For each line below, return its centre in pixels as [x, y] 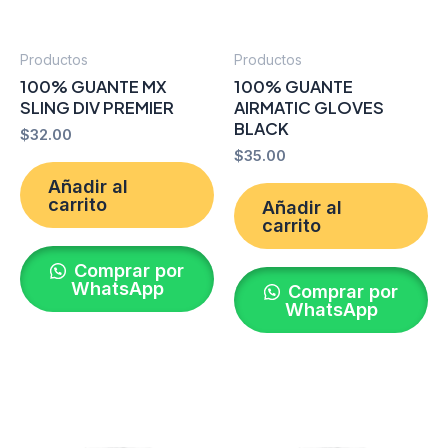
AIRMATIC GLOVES [309, 108]
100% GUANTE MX [93, 87]
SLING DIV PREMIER [97, 108]
